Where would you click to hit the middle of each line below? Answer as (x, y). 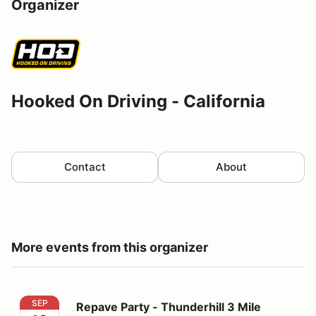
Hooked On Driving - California (138, 101)
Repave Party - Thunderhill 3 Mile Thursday (135, 303)
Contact (85, 166)
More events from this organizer (110, 247)
